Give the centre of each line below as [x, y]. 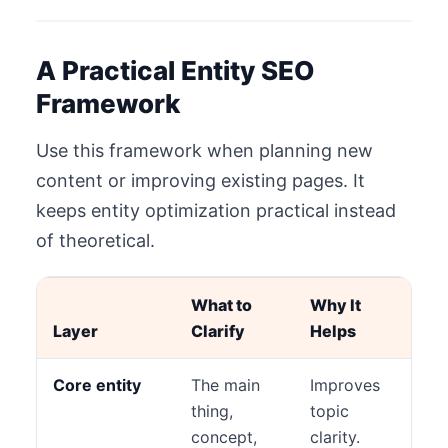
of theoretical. [95, 240]
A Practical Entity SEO [175, 70]
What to [221, 305]
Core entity [97, 385]
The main [225, 385]
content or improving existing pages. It [200, 180]
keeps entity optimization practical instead [216, 210]
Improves [345, 385]
